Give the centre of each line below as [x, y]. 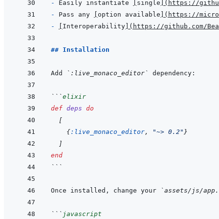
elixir [74, 97]
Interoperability [94, 26]
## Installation [80, 50]
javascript [82, 214]
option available [129, 15]
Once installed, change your [106, 191]
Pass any [76, 15]
